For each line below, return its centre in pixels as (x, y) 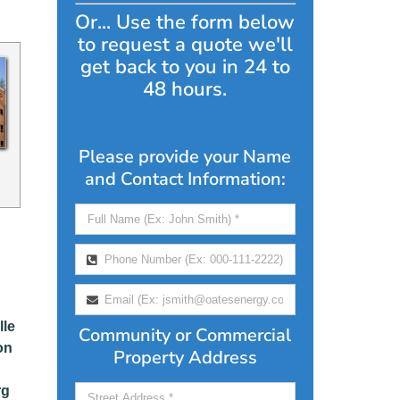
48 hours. (185, 89)
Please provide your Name (185, 157)
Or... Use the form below (185, 22)
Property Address (185, 358)
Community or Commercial (185, 335)
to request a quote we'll (185, 45)
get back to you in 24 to (185, 67)
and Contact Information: (185, 179)
